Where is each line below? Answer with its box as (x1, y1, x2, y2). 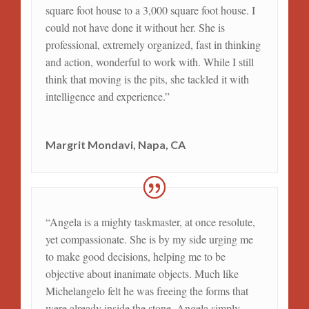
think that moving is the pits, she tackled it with (45, 71, 249, 86)
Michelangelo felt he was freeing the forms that (45, 283, 248, 298)
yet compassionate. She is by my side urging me (45, 231, 253, 246)
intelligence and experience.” (45, 88, 170, 103)
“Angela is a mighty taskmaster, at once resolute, (45, 214, 255, 229)
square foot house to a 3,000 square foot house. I (45, 2, 255, 17)
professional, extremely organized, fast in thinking (45, 37, 261, 52)
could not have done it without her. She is (45, 19, 225, 34)
